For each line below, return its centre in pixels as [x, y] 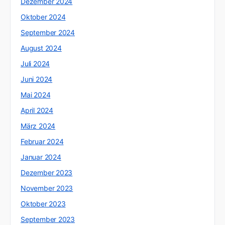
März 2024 [38, 126]
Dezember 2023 [47, 173]
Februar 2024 [42, 142]
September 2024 [48, 33]
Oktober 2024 [43, 17]
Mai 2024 [36, 95]
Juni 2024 [37, 79]
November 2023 [47, 188]
